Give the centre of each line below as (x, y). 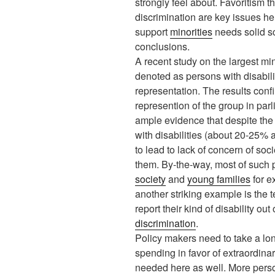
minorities (191, 31)
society (150, 179)
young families (219, 179)
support (153, 31)
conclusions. (162, 46)
